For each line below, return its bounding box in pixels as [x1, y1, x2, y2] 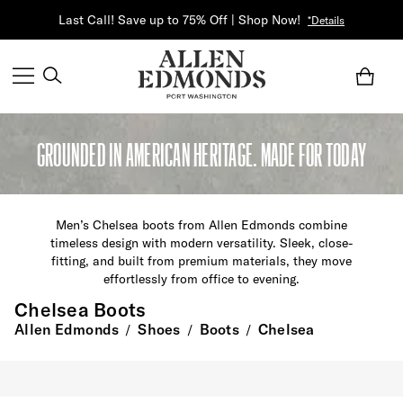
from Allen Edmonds [177, 217, 299, 234]
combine [298, 217, 347, 234]
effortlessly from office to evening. [103, 271, 300, 288]
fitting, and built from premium [50, 253, 232, 270]
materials [231, 253, 286, 270]
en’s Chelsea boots [66, 217, 178, 234]
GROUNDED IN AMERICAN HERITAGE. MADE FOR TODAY [36, 135, 367, 174]
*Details [308, 13, 345, 27]
